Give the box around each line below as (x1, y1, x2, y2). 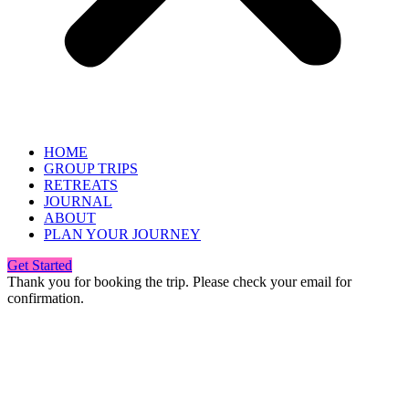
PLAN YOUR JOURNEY (44, 226, 201, 242)
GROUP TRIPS (44, 161, 138, 176)
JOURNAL (44, 194, 112, 209)
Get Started (7, 257, 72, 273)
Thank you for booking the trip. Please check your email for (7, 274, 351, 289)
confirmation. (7, 290, 84, 306)
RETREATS (44, 177, 118, 193)
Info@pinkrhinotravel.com (7, 350, 211, 372)
